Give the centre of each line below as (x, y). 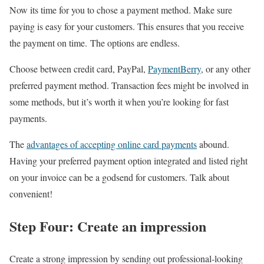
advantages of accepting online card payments (112, 144)
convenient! (31, 194)
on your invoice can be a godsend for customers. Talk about (119, 177)
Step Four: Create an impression (108, 226)
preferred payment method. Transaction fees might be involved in (129, 85)
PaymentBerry (174, 69)
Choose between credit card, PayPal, (79, 69)
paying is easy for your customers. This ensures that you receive (127, 27)
